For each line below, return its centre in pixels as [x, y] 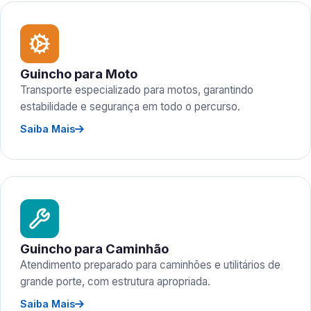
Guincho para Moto [79, 74]
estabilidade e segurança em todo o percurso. [130, 107]
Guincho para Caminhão [94, 249]
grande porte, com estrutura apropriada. [115, 281]
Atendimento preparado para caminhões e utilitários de [150, 265]
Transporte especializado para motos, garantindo [137, 90]
